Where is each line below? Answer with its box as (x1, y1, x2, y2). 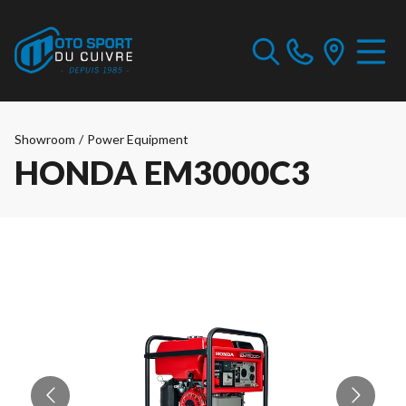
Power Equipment (87, 131, 188, 147)
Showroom (14, 131, 75, 147)
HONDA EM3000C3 (14, 152, 310, 192)
